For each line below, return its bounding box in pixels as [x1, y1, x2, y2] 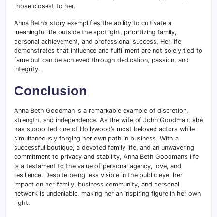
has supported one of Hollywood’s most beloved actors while [14, 125, 195, 133]
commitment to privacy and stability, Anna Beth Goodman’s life [14, 153, 199, 161]
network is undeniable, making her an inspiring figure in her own [14, 190, 201, 198]
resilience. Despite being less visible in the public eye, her [14, 171, 183, 179]
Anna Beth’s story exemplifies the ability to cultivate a [14, 19, 171, 27]
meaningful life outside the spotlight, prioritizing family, [14, 29, 177, 36]
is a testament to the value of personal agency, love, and [14, 162, 181, 170]
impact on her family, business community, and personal [14, 181, 179, 188]
